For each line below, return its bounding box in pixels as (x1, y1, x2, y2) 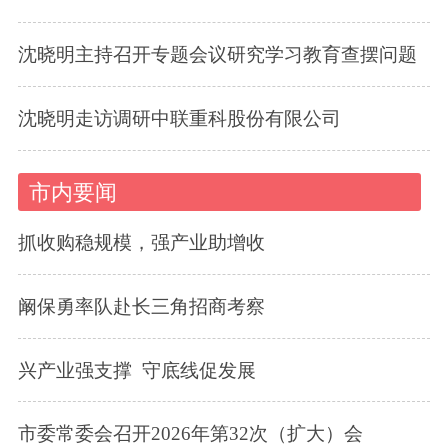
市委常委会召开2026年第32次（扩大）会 (17, 423, 363, 445)
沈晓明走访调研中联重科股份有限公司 (17, 107, 341, 129)
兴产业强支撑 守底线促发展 (17, 359, 256, 381)
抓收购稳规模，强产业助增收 (17, 231, 265, 253)
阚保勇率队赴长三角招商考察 (17, 295, 265, 317)
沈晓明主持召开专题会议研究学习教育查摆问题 (17, 44, 417, 66)
